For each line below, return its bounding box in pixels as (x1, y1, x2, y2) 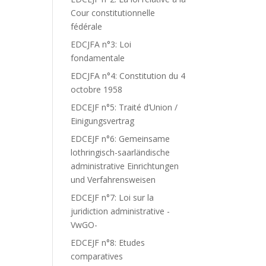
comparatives (71, 251, 123, 262)
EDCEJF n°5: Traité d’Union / (71, 102, 178, 113)
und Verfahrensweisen (71, 174, 156, 185)
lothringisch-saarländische (71, 147, 170, 158)
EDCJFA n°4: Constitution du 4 (71, 70, 186, 81)
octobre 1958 (71, 84, 123, 95)
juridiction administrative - (71, 205, 170, 217)
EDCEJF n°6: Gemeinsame (71, 133, 170, 144)
